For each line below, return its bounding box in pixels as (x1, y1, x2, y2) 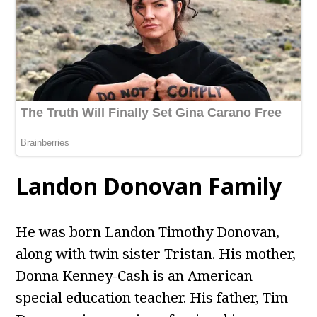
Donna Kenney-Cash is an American (16, 266, 253, 286)
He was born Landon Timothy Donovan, (16, 222, 280, 242)
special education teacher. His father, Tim (16, 288, 289, 308)
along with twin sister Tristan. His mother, (16, 244, 296, 264)
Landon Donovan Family (16, 171, 282, 202)
